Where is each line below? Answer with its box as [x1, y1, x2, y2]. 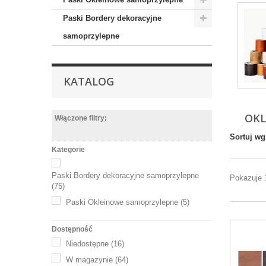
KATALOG [64, 74, 114, 88]
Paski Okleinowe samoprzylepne [66, 197, 178, 207]
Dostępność [52, 224, 93, 233]
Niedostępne [66, 239, 109, 248]
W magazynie [66, 255, 113, 264]
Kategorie [52, 145, 85, 154]
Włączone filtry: [55, 114, 107, 122]
